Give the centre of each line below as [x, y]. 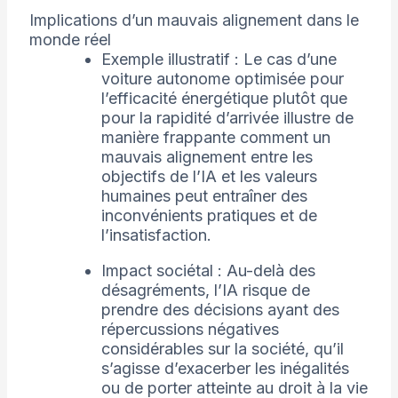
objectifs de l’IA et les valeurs [209, 177]
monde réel [70, 40]
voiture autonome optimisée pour [222, 79]
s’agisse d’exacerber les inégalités [225, 369]
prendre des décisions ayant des [220, 310]
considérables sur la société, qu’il [222, 349]
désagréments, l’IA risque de [205, 291]
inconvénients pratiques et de [209, 216]
